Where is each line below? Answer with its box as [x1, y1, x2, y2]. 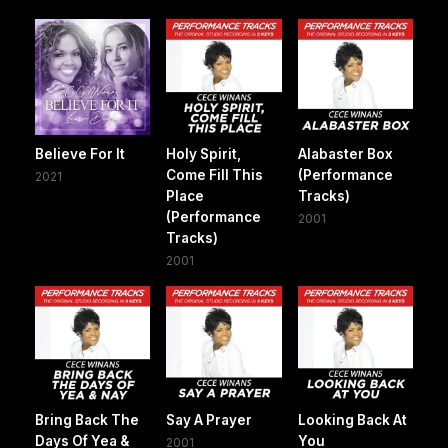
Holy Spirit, [166, 145, 242, 162]
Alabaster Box [297, 145, 393, 162]
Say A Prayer [166, 412, 253, 429]
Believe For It [35, 145, 125, 162]
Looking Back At [297, 412, 407, 429]
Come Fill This [166, 166, 264, 183]
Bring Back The [35, 412, 139, 429]
